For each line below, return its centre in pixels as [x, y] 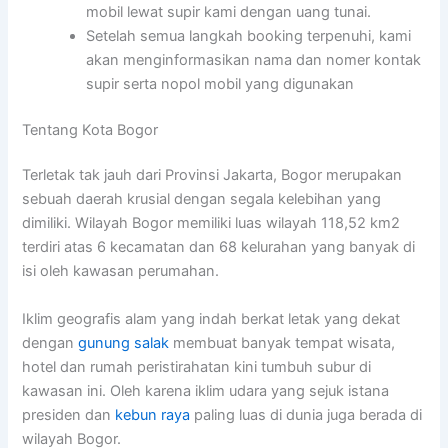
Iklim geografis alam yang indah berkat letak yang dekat [211, 318]
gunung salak [124, 342]
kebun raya [153, 414]
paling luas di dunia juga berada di [306, 414]
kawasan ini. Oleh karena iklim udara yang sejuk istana [206, 390]
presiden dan [69, 414]
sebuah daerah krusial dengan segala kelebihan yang [202, 199]
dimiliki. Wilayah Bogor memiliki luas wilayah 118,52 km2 [211, 223]
